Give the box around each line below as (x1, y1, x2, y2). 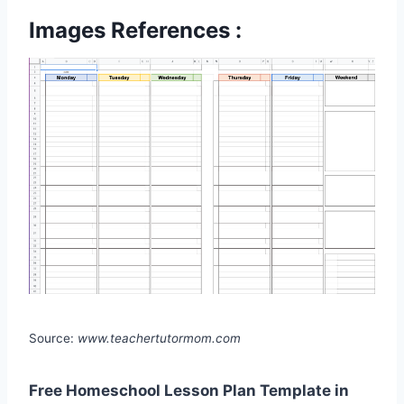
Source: (29, 330, 78, 345)
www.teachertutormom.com (78, 330, 241, 345)
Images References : (29, 17, 242, 44)
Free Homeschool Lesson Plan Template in (29, 381, 349, 399)
